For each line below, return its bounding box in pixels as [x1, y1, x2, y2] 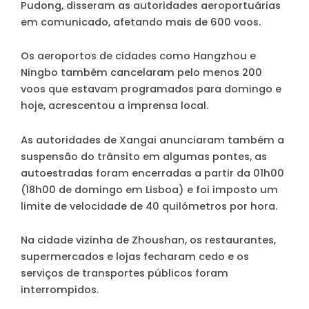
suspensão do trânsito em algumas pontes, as [21, 149, 267, 163]
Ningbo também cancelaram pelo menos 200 [21, 66, 262, 80]
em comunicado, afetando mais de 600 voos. [21, 14, 261, 29]
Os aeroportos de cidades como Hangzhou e [21, 49, 256, 63]
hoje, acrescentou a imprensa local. [21, 99, 208, 113]
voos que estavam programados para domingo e [21, 82, 281, 97]
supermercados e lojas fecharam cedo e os [21, 250, 249, 264]
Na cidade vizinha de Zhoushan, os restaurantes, [21, 233, 276, 248]
